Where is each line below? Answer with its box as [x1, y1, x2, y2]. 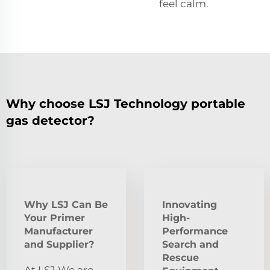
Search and [162, 239, 219, 251]
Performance [162, 225, 228, 237]
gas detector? [6, 113, 95, 128]
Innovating [162, 199, 217, 211]
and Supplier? [24, 239, 94, 251]
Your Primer [24, 212, 85, 224]
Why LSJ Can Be [24, 199, 108, 211]
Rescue [162, 252, 199, 264]
